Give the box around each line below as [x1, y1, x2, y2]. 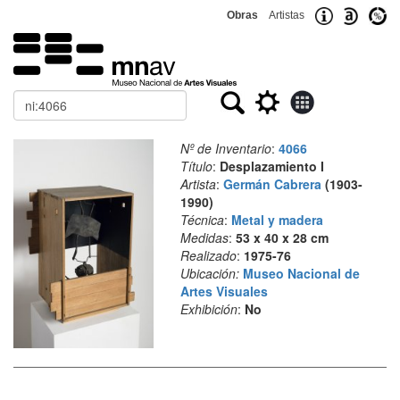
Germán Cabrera [222, 175, 321, 193]
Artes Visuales [179, 282, 268, 300]
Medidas [179, 229, 229, 246]
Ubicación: [179, 264, 239, 282]
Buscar [12, 89, 55, 107]
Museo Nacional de [242, 264, 360, 282]
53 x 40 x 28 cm [235, 229, 329, 246]
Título [179, 157, 212, 175]
